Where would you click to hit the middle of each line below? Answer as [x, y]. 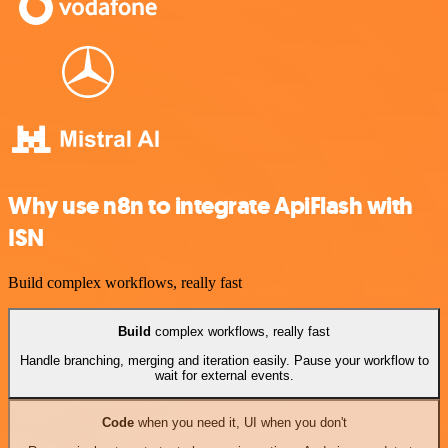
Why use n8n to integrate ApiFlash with [210, 206]
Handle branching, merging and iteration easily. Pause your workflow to [224, 360]
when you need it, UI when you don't [240, 423]
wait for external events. [224, 375]
